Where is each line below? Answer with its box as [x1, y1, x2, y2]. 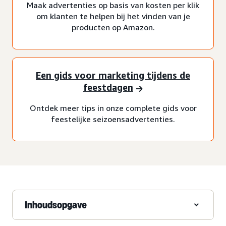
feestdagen [83, 82, 133, 93]
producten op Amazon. [71, 22, 155, 32]
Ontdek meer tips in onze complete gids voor [29, 102, 197, 113]
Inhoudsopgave [25, 198, 87, 211]
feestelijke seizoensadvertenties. [51, 114, 175, 124]
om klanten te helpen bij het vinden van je [36, 11, 190, 21]
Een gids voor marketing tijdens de [36, 70, 190, 81]
